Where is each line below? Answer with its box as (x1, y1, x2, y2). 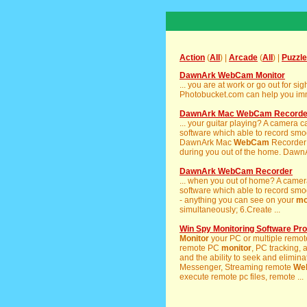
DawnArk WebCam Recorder (180, 167, 293, 176)
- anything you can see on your (180, 195, 296, 205)
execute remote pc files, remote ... (180, 272, 304, 282)
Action (180, 53, 205, 62)
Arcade (229, 53, 258, 62)
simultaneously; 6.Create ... (180, 205, 280, 214)
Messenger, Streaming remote (180, 262, 293, 272)
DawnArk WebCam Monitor (180, 71, 285, 80)
